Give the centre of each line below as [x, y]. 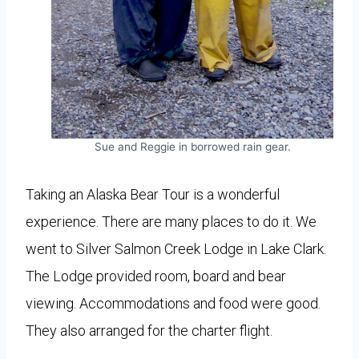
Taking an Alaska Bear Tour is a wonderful [153, 195]
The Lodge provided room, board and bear [156, 276]
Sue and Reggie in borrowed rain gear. [192, 147]
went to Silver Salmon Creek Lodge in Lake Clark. [176, 249]
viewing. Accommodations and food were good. [173, 304]
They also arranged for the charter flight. [149, 331]
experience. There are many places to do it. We [171, 222]
